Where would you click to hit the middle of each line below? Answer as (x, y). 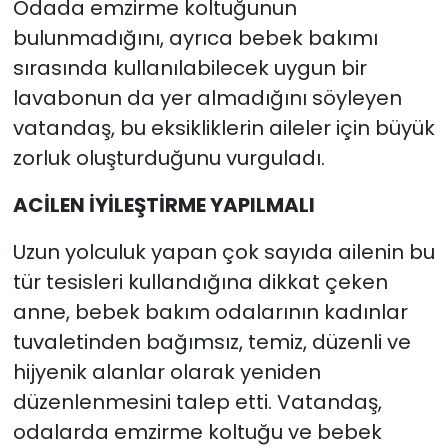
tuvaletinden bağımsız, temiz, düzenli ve (211, 341)
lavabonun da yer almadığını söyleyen (207, 97)
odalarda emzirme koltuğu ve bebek (197, 431)
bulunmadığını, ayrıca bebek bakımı (195, 37)
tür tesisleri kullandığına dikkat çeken (200, 281)
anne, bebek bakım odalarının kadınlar (210, 311)
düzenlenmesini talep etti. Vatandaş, (197, 401)
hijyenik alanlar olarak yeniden (166, 371)
